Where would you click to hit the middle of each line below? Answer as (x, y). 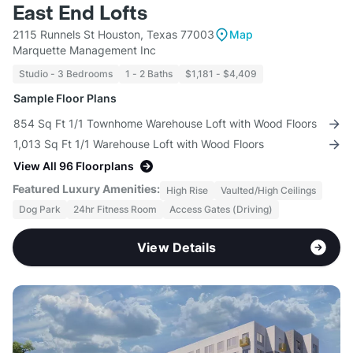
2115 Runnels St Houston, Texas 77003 (113, 35)
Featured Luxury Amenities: (86, 189)
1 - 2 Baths (149, 74)
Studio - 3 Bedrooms (66, 74)
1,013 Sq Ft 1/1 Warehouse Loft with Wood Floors (139, 144)
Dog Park (40, 210)
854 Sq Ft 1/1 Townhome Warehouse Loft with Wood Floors (165, 124)
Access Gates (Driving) (221, 210)
